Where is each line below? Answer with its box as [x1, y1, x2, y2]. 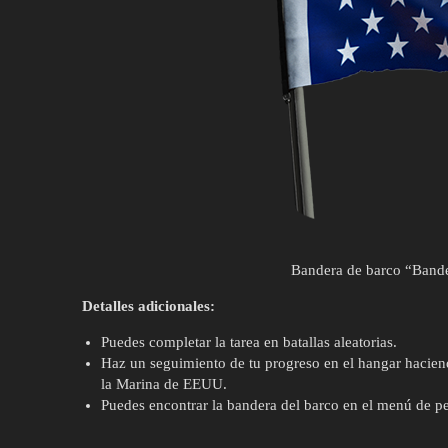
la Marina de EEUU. [100, 375, 227, 392]
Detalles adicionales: [82, 297, 215, 314]
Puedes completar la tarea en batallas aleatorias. [100, 333, 397, 350]
